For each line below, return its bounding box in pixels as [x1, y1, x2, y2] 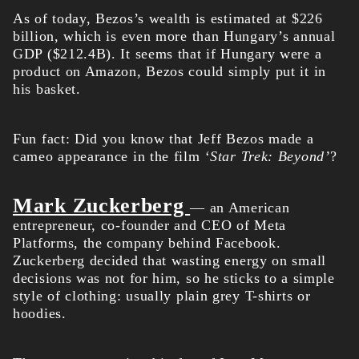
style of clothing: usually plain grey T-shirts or [13, 288, 311, 305]
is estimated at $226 [190, 10, 323, 27]
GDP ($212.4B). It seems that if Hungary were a [13, 46, 322, 63]
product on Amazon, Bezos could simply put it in [13, 63, 326, 80]
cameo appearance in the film [13, 148, 205, 165]
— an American [190, 200, 290, 216]
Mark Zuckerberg [13, 194, 191, 218]
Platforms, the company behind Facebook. [13, 235, 281, 252]
